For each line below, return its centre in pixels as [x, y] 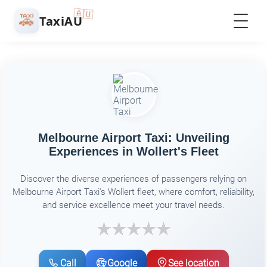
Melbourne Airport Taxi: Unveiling [133, 138]
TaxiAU [61, 21]
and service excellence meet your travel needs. [133, 205]
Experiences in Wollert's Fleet [133, 152]
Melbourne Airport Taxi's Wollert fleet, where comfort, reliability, [133, 192]
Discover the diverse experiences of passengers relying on [133, 178]
